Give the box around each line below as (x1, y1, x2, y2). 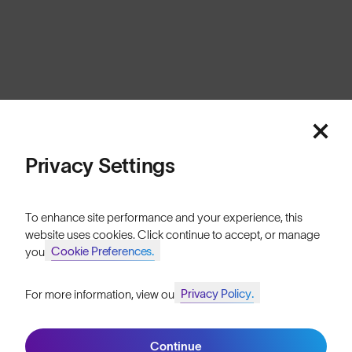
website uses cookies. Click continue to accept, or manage (25, 228, 320, 241)
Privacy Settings (25, 154, 175, 177)
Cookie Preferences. (51, 244, 155, 258)
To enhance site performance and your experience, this (25, 211, 302, 224)
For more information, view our (25, 288, 181, 301)
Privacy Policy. (181, 287, 254, 300)
